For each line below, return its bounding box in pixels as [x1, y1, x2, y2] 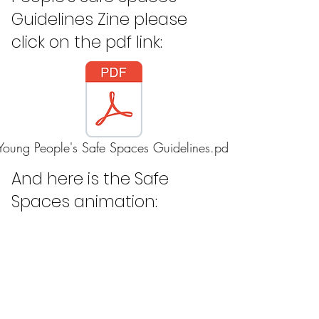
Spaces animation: [11, 189, 157, 213]
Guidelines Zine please [11, 7, 187, 31]
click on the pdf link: [11, 30, 162, 53]
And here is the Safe [11, 167, 169, 190]
